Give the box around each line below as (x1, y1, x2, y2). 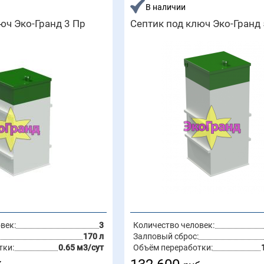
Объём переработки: (133, 243, 213, 252)
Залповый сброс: (133, 232, 199, 241)
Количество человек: (133, 220, 214, 230)
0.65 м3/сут (58, 243, 104, 252)
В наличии (145, 2, 186, 12)
